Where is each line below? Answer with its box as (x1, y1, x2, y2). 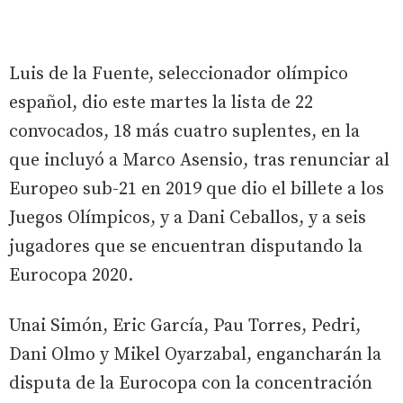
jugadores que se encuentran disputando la (9, 236, 363, 259)
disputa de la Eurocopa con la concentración (9, 372, 372, 396)
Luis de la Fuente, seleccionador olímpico (9, 63, 348, 86)
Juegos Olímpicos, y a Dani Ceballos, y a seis (9, 207, 366, 230)
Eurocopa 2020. (9, 264, 133, 288)
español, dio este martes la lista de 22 (9, 92, 313, 115)
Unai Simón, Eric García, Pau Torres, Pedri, (9, 315, 361, 338)
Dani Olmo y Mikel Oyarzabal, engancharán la (9, 344, 381, 367)
